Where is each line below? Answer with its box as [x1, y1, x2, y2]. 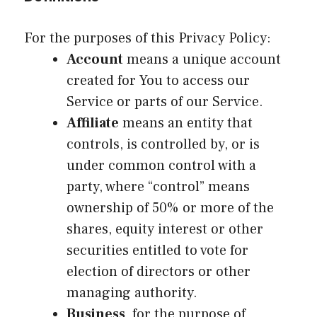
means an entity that [119, 113, 253, 132]
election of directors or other [67, 262, 250, 281]
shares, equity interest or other [67, 219, 263, 238]
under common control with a [67, 156, 256, 175]
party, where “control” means [67, 177, 250, 196]
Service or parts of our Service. [67, 92, 263, 111]
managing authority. [67, 283, 197, 302]
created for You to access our [67, 71, 250, 90]
